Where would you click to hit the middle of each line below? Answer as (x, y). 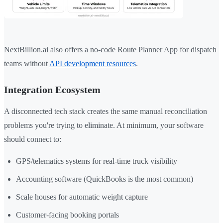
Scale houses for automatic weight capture (82, 197)
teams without (27, 64)
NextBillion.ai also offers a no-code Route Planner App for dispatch (110, 50)
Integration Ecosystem (52, 90)
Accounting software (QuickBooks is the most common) (105, 179)
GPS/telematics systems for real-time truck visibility (97, 161)
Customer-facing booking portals (67, 215)
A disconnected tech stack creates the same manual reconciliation (106, 111)
